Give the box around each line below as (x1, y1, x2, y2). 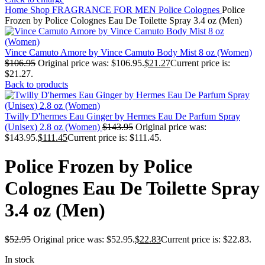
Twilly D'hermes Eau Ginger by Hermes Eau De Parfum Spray (5, 111, 240, 121)
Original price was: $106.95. (38, 58, 144, 68)
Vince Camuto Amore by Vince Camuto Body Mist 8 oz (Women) (5, 47, 252, 57)
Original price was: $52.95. (33, 234, 135, 244)
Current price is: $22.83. (161, 234, 251, 244)
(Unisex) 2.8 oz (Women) (5, 122, 102, 132)
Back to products (5, 79, 68, 89)
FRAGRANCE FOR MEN (52, 5, 159, 15)
